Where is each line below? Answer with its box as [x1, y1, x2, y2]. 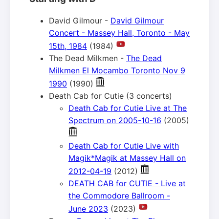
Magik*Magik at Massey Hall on [68, 153, 186, 163]
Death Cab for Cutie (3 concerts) [49, 91, 172, 101]
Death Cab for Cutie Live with [68, 141, 179, 151]
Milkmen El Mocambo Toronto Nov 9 [49, 66, 185, 76]
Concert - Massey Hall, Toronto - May [49, 28, 190, 38]
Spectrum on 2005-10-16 [68, 115, 161, 126]
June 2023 [68, 204, 108, 214]
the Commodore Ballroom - [68, 191, 170, 201]
